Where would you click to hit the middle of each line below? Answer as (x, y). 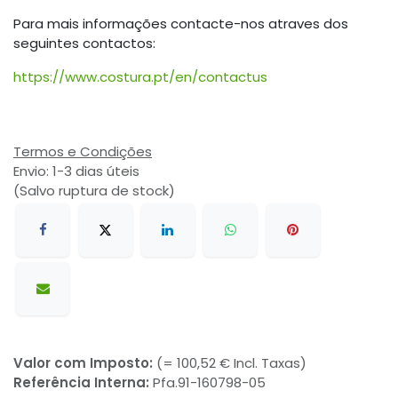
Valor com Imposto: (85, 363)
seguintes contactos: (84, 43)
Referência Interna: (83, 383)
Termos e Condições (83, 151)
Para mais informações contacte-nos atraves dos (181, 23)
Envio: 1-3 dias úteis (78, 171)
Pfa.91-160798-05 (209, 383)
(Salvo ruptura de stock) (94, 190)
